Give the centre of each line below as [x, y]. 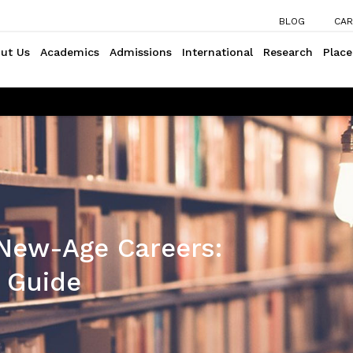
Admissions [141, 52]
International [217, 52]
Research [288, 52]
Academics [70, 52]
